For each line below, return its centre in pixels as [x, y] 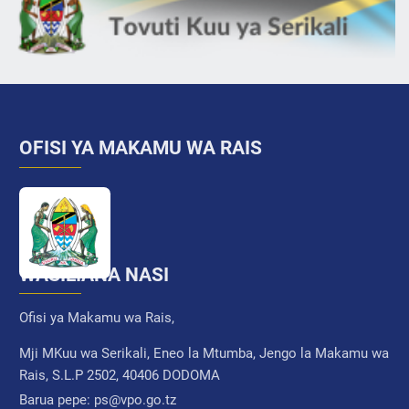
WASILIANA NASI [94, 274]
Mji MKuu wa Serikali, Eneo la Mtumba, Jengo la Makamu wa [204, 353]
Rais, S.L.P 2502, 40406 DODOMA [119, 375]
